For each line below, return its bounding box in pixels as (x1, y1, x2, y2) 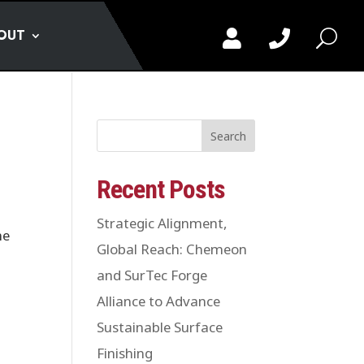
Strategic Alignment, (97, 213, 228, 233)
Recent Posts (97, 173, 226, 205)
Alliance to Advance (97, 291, 221, 311)
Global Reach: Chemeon (97, 239, 248, 259)
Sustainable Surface (97, 317, 223, 337)
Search (210, 128, 246, 145)
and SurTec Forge (97, 265, 208, 285)
